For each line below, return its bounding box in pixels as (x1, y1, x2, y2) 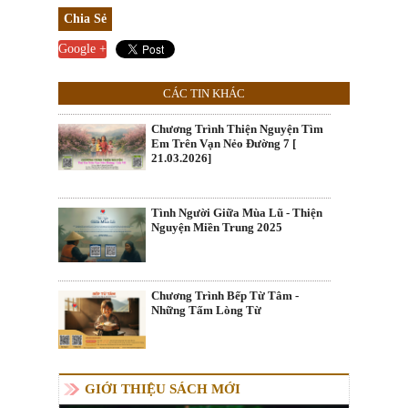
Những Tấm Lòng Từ (151, 303, 261, 318)
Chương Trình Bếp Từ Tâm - (151, 289, 299, 303)
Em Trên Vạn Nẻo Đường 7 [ (151, 137, 296, 151)
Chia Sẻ (64, 12, 107, 26)
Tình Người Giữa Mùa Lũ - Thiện (151, 205, 322, 219)
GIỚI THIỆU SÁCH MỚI (85, 381, 240, 396)
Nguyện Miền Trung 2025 (151, 219, 282, 234)
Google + (58, 42, 107, 56)
